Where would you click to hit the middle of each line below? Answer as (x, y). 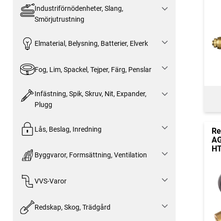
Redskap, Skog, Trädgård (72, 207)
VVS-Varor (50, 181)
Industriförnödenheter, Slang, (79, 8)
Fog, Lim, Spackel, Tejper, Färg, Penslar (93, 69)
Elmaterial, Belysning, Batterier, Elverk (91, 43)
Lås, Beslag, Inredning (68, 129)
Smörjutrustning (59, 19)
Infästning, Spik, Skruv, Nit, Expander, (90, 94)
